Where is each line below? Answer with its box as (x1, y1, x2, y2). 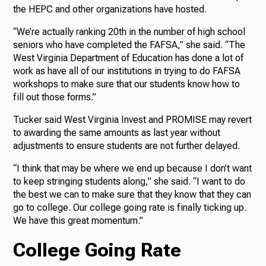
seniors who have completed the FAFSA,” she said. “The (13, 39, 246, 51)
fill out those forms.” (13, 91, 97, 103)
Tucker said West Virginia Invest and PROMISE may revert (13, 114, 252, 126)
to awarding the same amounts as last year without (13, 127, 221, 139)
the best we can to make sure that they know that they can (13, 189, 252, 201)
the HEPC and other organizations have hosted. (13, 4, 207, 15)
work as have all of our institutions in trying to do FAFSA (13, 65, 241, 77)
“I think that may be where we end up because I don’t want (13, 163, 252, 175)
